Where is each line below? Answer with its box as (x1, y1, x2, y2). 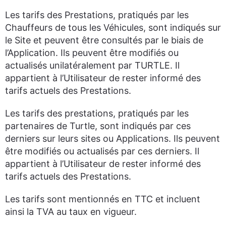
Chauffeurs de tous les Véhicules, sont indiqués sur (5, 22, 221, 33)
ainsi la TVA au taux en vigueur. (5, 206, 137, 217)
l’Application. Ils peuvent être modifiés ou (5, 47, 179, 58)
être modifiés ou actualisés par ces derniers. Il (5, 146, 199, 156)
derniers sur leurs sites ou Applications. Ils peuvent (5, 133, 220, 144)
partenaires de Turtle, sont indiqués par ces (5, 121, 191, 131)
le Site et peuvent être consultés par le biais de (5, 35, 203, 45)
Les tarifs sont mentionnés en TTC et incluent (5, 194, 200, 204)
